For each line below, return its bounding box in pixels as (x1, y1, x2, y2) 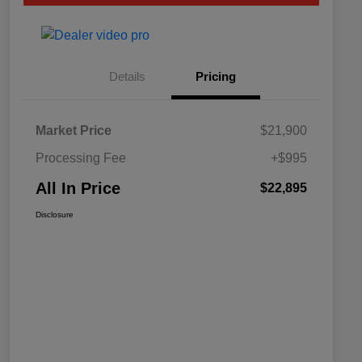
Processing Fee (36, 150, 126, 165)
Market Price (36, 123, 112, 137)
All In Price (36, 179, 120, 197)
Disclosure (36, 209, 74, 219)
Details (108, 69, 145, 83)
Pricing (196, 69, 236, 83)
